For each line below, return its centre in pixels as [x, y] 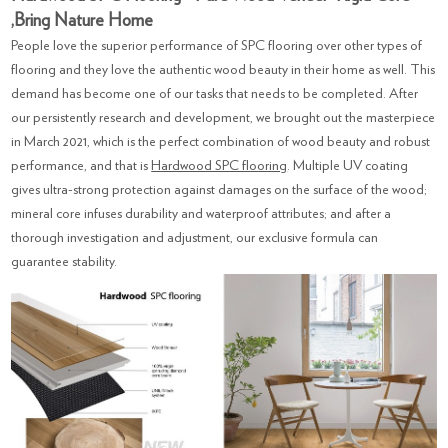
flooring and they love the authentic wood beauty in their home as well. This [223, 70]
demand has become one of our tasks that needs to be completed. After [215, 94]
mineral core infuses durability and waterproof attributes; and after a [201, 214]
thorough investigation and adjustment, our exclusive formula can [195, 238]
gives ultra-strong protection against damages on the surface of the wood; [219, 190]
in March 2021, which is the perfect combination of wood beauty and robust [221, 142]
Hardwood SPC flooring [219, 166]
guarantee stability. [64, 262]
